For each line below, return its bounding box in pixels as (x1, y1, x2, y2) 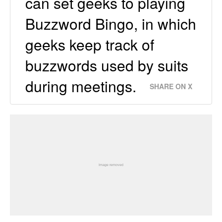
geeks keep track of (25, 33, 154, 55)
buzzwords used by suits (25, 54, 188, 76)
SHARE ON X (150, 81, 192, 91)
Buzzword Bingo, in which (25, 12, 196, 34)
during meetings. (25, 75, 136, 97)
